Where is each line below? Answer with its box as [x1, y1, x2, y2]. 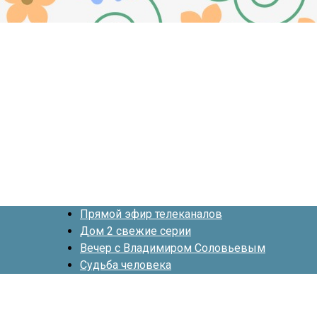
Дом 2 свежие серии [80, 224, 191, 238]
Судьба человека [80, 258, 171, 272]
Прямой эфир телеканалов [80, 207, 222, 221]
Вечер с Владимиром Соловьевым [80, 241, 265, 255]
